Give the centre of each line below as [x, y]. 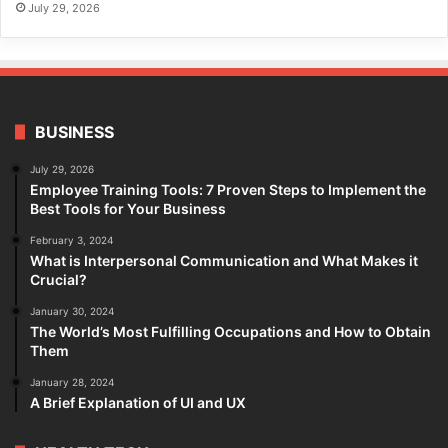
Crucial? [58, 279]
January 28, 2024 [72, 381]
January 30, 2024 [72, 310]
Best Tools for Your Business [128, 208]
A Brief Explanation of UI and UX [138, 402]
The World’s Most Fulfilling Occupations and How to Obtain [230, 331]
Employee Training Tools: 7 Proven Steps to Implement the [228, 189]
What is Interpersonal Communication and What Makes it [224, 260]
